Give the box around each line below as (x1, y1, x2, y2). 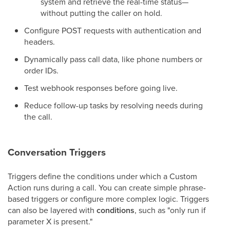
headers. (24, 36, 55, 47)
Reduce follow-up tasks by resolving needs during (24, 100, 203, 111)
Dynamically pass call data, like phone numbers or (24, 53, 202, 65)
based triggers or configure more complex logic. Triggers (8, 193, 209, 204)
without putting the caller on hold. (41, 7, 162, 18)
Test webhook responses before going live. (24, 82, 178, 93)
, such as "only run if (135, 204, 206, 216)
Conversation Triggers (8, 145, 106, 160)
